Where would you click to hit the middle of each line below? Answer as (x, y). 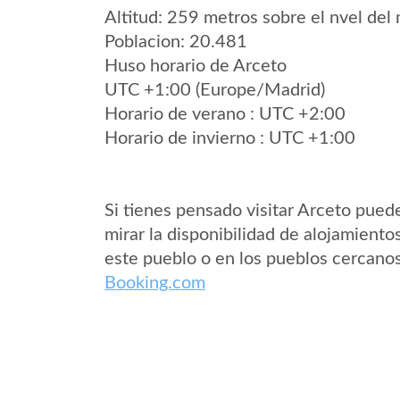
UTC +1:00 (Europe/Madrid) (215, 90)
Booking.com (155, 283)
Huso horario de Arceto (196, 66)
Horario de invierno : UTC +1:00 (230, 138)
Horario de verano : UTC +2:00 (225, 114)
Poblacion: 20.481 (176, 42)
